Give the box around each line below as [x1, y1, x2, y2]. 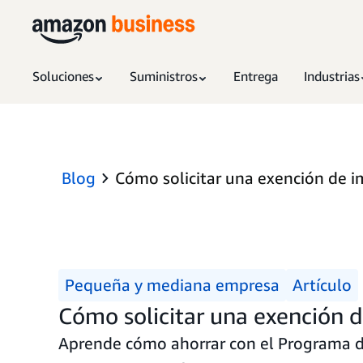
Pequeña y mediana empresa [65, 275, 280, 294]
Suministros [130, 68, 198, 84]
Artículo [293, 275, 352, 294]
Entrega [233, 68, 278, 84]
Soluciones [32, 68, 94, 84]
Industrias [304, 68, 360, 84]
